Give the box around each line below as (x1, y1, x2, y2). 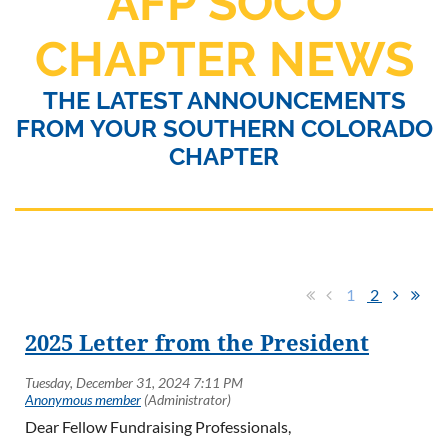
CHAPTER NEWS (34, 31, 414, 88)
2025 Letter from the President (25, 330, 369, 356)
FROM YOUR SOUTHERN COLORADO (15, 114, 433, 144)
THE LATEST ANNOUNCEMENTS (42, 86, 406, 116)
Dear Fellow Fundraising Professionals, (25, 416, 291, 436)
